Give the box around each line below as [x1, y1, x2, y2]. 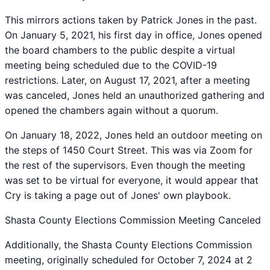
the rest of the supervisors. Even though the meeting [5, 159, 245, 171]
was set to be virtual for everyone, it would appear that [5, 174, 259, 186]
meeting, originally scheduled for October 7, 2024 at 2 [5, 253, 253, 266]
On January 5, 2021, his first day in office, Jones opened [5, 28, 262, 41]
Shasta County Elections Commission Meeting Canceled [5, 213, 261, 226]
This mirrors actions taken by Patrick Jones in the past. [5, 13, 257, 26]
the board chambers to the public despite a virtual [5, 43, 235, 56]
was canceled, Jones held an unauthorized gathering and [5, 89, 265, 101]
